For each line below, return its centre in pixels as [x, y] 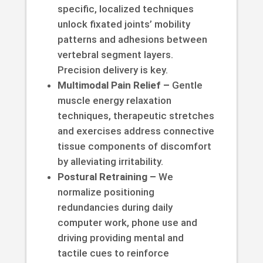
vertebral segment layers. [115, 54]
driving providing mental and [120, 237]
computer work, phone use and [127, 222]
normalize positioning [106, 192]
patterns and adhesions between [132, 39]
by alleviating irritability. [110, 161]
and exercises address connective [136, 131]
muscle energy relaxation [114, 100]
